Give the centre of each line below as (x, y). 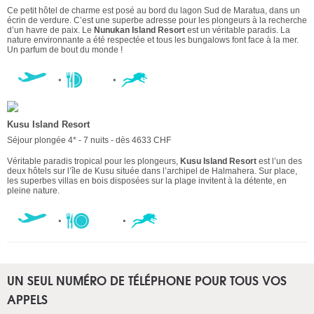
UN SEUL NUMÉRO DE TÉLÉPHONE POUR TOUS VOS (147, 280)
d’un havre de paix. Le (49, 30)
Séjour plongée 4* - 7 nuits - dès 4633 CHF (89, 141)
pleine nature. (33, 191)
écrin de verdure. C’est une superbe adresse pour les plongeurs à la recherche (157, 21)
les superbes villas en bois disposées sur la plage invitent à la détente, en (147, 181)
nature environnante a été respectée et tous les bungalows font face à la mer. (153, 40)
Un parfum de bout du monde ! (65, 50)
